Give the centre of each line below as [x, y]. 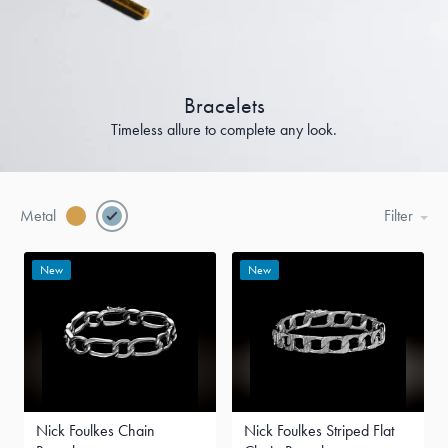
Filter [398, 215]
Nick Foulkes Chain [95, 430]
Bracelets [224, 106]
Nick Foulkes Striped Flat [319, 430]
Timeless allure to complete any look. [224, 129]
